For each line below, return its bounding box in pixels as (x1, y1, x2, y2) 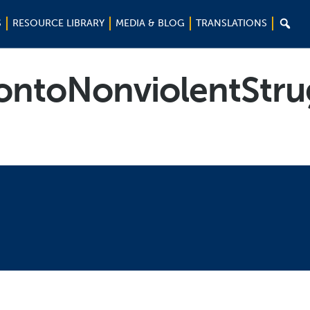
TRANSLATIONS (196, 17, 267, 29)
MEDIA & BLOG (116, 17, 185, 29)
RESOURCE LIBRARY (12, 17, 104, 29)
